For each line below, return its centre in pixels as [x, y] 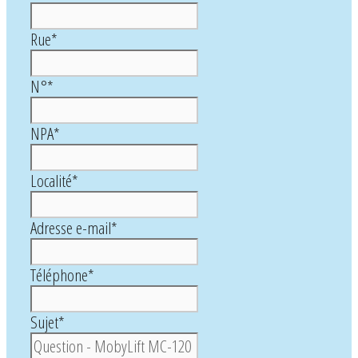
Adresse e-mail [71, 228]
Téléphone [59, 275]
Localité [51, 181]
